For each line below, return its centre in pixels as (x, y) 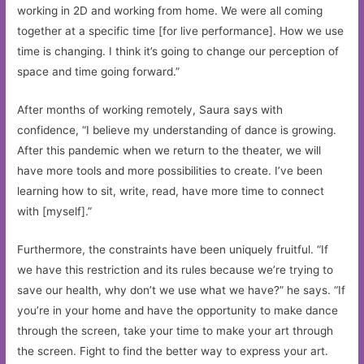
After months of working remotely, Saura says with (150, 110)
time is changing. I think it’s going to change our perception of (178, 52)
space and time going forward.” (99, 72)
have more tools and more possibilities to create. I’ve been (170, 171)
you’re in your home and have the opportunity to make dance (178, 310)
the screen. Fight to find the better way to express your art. (173, 351)
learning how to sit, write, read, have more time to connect (171, 191)
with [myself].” (55, 212)
